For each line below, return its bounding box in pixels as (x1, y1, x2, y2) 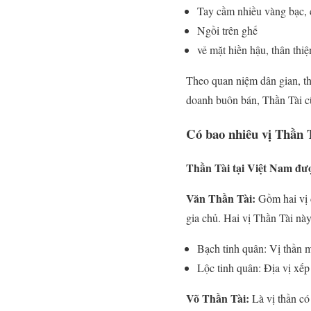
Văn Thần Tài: (186, 190, 255, 206)
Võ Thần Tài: (186, 289, 252, 306)
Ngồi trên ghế (197, 23, 258, 38)
